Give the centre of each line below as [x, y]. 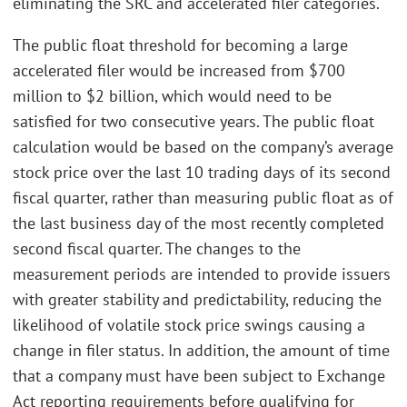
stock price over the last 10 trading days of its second [202, 172]
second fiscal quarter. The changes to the [157, 248]
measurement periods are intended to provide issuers [202, 273]
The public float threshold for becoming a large [180, 45]
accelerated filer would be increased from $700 [179, 70]
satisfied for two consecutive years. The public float [194, 121]
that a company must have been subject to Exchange [199, 375]
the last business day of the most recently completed [199, 223]
